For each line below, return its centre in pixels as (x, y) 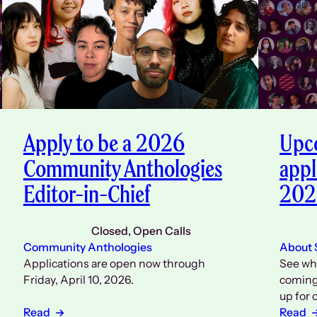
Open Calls (162, 231)
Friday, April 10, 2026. (78, 279)
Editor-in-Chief (86, 193)
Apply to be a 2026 (104, 142)
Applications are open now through (114, 263)
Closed (109, 231)
